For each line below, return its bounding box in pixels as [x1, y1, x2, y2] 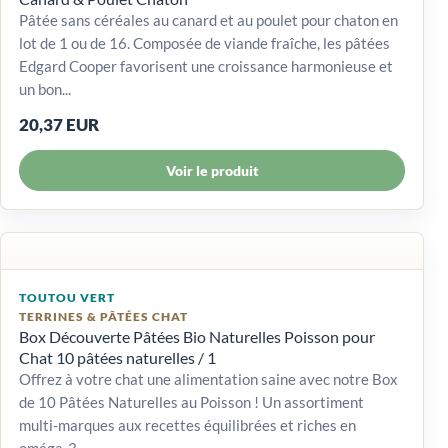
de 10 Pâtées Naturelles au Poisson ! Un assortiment [19, 392, 364, 411]
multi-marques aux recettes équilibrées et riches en [19, 415, 356, 434]
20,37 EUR [19, 113, 99, 135]
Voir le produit [165, 161, 259, 179]
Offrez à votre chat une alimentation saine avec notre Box [19, 369, 398, 388]
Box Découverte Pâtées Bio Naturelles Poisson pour [19, 326, 375, 346]
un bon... [19, 79, 71, 98]
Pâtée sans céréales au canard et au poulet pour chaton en [19, 10, 398, 29]
